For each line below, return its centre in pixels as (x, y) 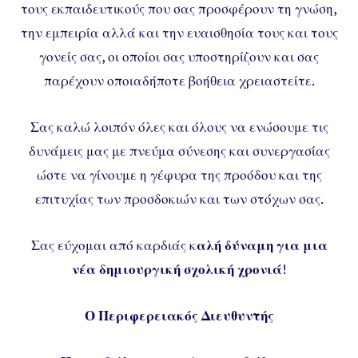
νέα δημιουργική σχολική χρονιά (177, 268)
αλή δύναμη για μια (262, 245)
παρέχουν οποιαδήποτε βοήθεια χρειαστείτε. (179, 80)
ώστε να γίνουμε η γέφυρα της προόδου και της (179, 174)
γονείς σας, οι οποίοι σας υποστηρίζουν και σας (179, 56)
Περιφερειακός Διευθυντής (186, 315)
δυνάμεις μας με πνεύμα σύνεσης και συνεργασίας (179, 150)
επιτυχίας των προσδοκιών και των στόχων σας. (179, 198)
